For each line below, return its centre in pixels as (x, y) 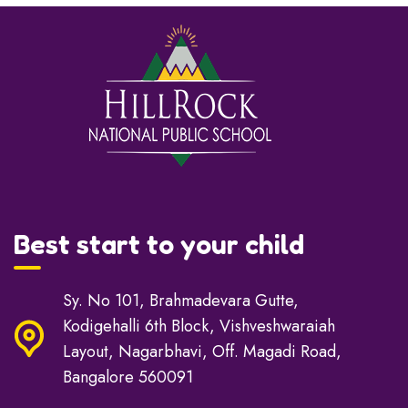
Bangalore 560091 (128, 377)
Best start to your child (159, 244)
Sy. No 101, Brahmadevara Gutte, (181, 300)
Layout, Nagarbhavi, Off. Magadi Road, (202, 351)
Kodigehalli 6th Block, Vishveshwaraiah (199, 326)
